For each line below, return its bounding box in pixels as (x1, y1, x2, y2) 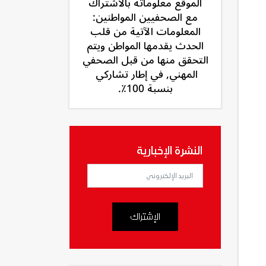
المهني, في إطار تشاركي (93, 64, 198, 86)
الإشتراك (130, 209, 160, 225)
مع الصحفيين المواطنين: (93, 7, 198, 29)
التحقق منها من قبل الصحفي (82, 49, 208, 72)
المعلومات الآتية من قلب (90, 21, 201, 43)
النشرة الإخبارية (137, 141, 203, 161)
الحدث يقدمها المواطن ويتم (87, 35, 204, 58)
